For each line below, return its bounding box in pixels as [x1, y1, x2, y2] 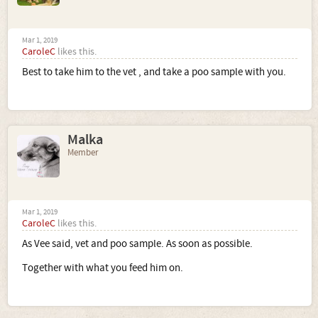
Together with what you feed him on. [22, 261, 183, 275]
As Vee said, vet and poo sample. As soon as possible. [22, 237, 253, 251]
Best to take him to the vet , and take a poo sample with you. [22, 65, 286, 79]
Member [67, 147, 99, 158]
